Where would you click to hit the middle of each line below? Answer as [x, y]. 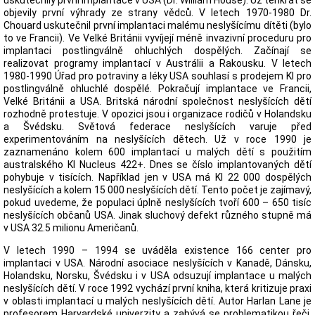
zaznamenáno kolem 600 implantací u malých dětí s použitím [157, 152]
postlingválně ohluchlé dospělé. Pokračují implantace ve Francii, [157, 89]
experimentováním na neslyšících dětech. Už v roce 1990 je [157, 139]
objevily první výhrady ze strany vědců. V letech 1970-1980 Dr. [157, 13]
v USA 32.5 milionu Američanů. [71, 228]
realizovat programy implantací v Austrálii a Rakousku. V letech [157, 63]
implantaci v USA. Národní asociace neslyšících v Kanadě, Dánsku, [157, 263]
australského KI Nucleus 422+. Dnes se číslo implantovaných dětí [157, 165]
